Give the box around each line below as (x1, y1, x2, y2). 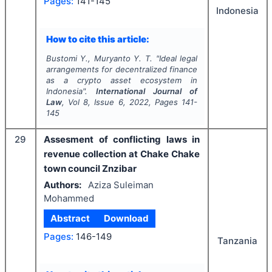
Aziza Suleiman (87, 178, 154, 191)
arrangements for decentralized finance (46, 64, 198, 75)
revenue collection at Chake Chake (44, 148, 200, 160)
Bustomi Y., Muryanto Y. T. (46, 53, 153, 64)
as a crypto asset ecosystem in (46, 75, 198, 86)
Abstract (50, 212, 90, 225)
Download (103, 212, 149, 225)
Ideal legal (158, 53, 198, 64)
